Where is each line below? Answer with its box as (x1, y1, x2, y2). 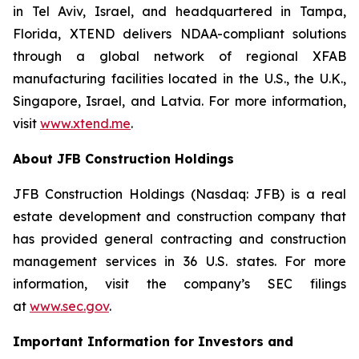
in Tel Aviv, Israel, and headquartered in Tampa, (13, 3, 346, 20)
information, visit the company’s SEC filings (13, 276, 346, 292)
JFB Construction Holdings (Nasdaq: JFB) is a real (13, 186, 346, 203)
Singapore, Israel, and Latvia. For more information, (13, 93, 346, 110)
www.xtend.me (40, 115, 131, 132)
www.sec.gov (30, 298, 109, 315)
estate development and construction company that (13, 208, 346, 225)
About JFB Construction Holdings (13, 151, 234, 167)
